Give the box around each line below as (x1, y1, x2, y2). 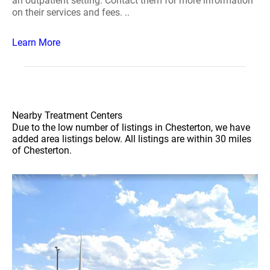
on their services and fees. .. (12, 7, 130, 18)
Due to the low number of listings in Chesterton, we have (12, 122, 250, 133)
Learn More (12, 37, 60, 48)
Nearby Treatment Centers (12, 110, 122, 121)
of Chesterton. (12, 145, 72, 156)
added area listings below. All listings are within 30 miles (12, 133, 251, 145)
